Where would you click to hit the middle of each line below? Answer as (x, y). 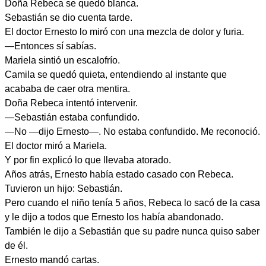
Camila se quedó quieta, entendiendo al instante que (116, 75)
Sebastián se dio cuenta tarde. (69, 18)
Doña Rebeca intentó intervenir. (71, 103)
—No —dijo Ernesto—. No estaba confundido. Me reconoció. (132, 132)
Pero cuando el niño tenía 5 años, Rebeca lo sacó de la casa (132, 203)
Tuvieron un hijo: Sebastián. (64, 189)
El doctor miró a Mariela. (56, 146)
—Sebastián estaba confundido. (72, 117)
